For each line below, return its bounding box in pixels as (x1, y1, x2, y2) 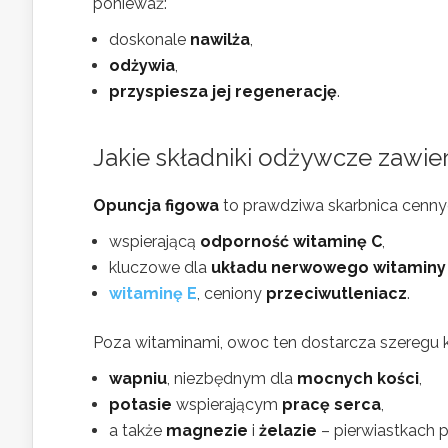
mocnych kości (297, 369, 419, 388)
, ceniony (197, 284, 266, 303)
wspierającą (109, 232, 200, 251)
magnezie (166, 421, 248, 440)
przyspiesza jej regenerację (109, 82, 337, 101)
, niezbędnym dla (167, 369, 297, 388)
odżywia (109, 56, 175, 75)
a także (109, 421, 166, 440)
